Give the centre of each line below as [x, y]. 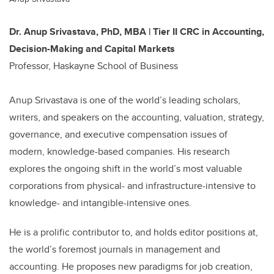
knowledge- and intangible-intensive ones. [102, 202]
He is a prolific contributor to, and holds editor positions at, [134, 232]
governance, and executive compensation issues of [118, 134]
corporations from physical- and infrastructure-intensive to [132, 185]
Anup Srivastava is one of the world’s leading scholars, [125, 100]
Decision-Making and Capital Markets [92, 48]
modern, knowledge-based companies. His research [120, 151]
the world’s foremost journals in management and [115, 249]
